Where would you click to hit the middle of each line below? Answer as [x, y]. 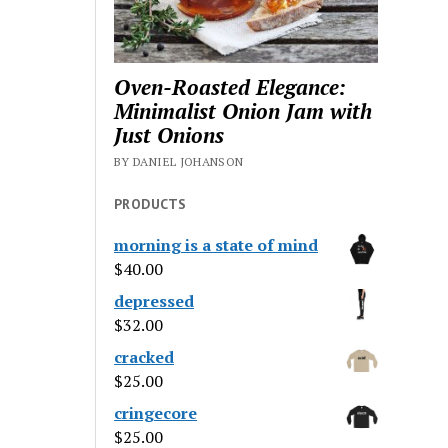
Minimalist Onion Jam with [243, 111]
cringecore [156, 413]
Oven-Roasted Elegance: [230, 87]
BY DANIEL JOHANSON [179, 162]
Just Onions [169, 135]
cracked [144, 357]
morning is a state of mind [216, 245]
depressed [154, 301]
